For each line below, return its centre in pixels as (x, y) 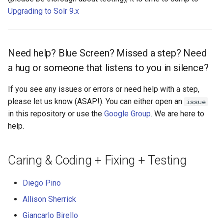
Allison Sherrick (49, 199)
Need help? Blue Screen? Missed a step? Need (107, 53)
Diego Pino (42, 183)
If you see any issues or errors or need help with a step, (104, 89)
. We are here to (178, 114)
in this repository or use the (56, 114)
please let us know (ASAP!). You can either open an (96, 101)
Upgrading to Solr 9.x (43, 11)
